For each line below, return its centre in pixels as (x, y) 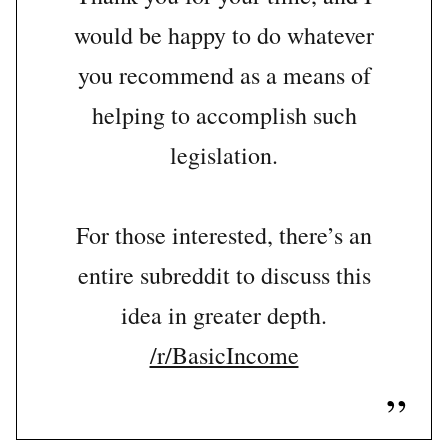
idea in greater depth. (224, 315)
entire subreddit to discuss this (224, 275)
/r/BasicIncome (224, 355)
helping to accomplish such (224, 115)
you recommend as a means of (224, 75)
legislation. (224, 155)
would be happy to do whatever (224, 35)
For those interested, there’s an (224, 235)
